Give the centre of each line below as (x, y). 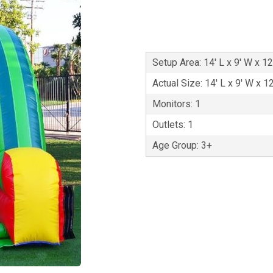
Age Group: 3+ (182, 145)
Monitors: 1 (176, 104)
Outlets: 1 (173, 125)
